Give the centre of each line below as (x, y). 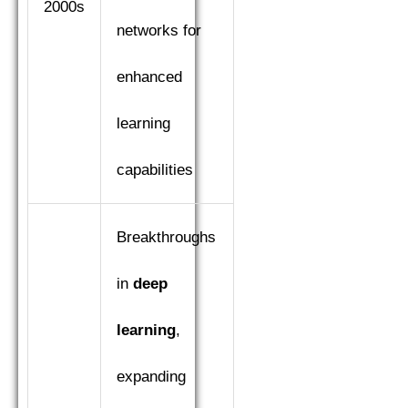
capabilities (155, 170)
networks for (159, 31)
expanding (151, 377)
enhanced (149, 77)
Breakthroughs (166, 238)
